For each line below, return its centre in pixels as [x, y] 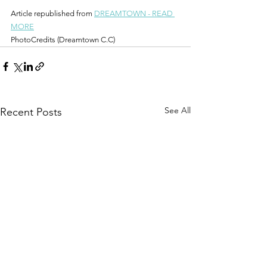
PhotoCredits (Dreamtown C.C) [63, 39]
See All [178, 110]
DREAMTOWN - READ [134, 13]
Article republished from [52, 13]
